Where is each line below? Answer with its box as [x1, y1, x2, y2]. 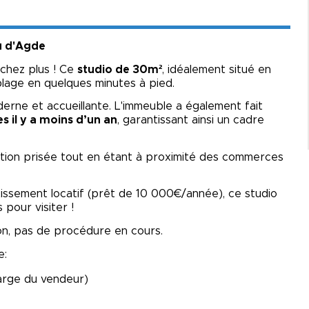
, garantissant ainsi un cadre [117, 114, 264, 126]
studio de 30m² [77, 63, 162, 75]
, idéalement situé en [162, 63, 271, 75]
